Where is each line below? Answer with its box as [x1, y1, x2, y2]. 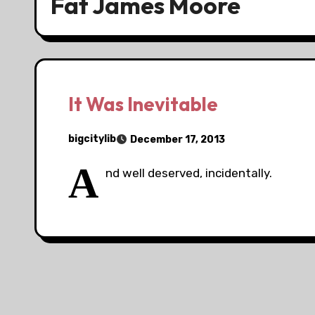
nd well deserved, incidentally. [105, 165, 272, 180]
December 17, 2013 [130, 133, 225, 146]
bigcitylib [68, 133, 116, 146]
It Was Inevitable [68, 91, 218, 116]
